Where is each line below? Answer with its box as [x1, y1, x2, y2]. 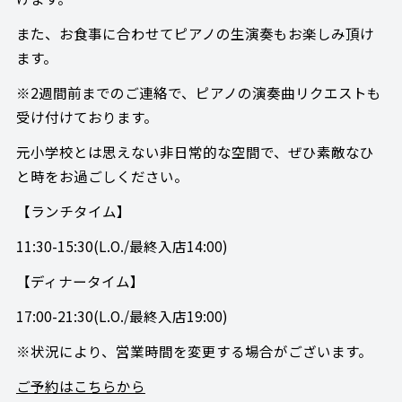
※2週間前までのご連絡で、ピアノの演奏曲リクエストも [15, 83, 381, 103]
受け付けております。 [15, 107, 158, 127]
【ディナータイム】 [15, 270, 144, 291]
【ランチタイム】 [15, 201, 131, 222]
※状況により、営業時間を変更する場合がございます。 [15, 340, 372, 361]
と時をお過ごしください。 [15, 166, 188, 187]
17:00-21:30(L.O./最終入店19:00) [15, 305, 228, 326]
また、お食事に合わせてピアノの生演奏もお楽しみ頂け [15, 23, 374, 44]
